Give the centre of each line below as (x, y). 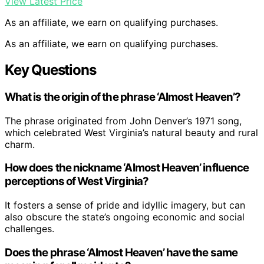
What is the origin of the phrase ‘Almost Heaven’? (123, 97)
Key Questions (50, 70)
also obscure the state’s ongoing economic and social (125, 217)
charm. (20, 144)
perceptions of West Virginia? (77, 181)
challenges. (29, 229)
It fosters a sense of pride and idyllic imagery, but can (125, 205)
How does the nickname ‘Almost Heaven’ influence (127, 168)
